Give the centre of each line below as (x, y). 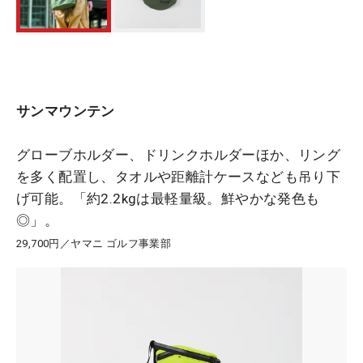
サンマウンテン (66, 111)
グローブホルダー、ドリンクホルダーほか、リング (179, 155)
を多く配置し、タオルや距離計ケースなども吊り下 (179, 177)
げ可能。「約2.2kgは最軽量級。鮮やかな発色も (168, 199)
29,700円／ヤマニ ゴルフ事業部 (94, 244)
